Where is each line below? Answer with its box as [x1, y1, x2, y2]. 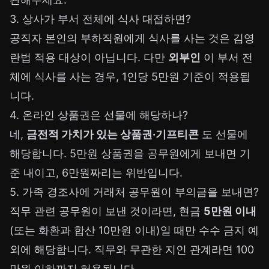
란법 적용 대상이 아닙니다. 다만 [10, 51, 168, 64]
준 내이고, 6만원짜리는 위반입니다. [10, 166, 183, 180]
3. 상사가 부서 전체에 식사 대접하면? [10, 13, 191, 26]
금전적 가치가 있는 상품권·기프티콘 [26, 128, 199, 141]
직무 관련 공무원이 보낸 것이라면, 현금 [10, 205, 204, 218]
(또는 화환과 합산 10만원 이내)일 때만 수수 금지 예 [10, 224, 259, 237]
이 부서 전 [201, 51, 253, 64]
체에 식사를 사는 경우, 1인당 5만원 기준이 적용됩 [10, 70, 250, 83]
